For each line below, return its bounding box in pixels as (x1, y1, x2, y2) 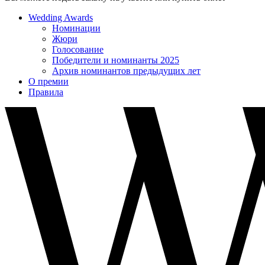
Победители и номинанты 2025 (52, 54, 179, 65)
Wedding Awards (28, 12, 93, 22)
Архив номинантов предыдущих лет (52, 65, 201, 76)
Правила (28, 86, 63, 97)
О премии (28, 76, 69, 86)
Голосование (52, 44, 104, 54)
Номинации (52, 22, 101, 33)
